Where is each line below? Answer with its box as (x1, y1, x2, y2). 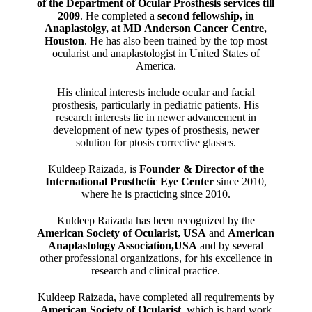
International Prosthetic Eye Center (45, 175, 214, 187)
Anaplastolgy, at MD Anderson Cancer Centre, (45, 22, 267, 34)
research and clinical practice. (91, 265, 221, 276)
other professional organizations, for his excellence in (39, 252, 272, 264)
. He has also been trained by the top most (84, 35, 267, 47)
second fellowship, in (157, 10, 254, 22)
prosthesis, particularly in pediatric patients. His (52, 99, 260, 111)
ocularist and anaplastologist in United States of (52, 47, 260, 59)
